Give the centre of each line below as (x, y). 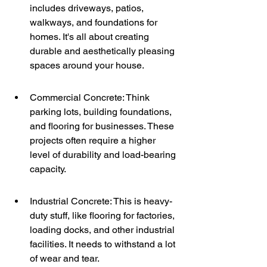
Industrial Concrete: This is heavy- (101, 201)
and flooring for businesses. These (103, 126)
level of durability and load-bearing (104, 155)
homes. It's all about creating (91, 37)
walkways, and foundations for (95, 22)
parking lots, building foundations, (102, 112)
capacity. (48, 169)
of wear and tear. (65, 258)
